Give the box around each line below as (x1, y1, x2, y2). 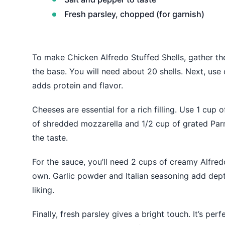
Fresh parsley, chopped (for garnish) (64, 9, 204, 20)
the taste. (32, 132, 68, 143)
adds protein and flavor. (32, 80, 123, 90)
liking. (32, 184, 54, 195)
